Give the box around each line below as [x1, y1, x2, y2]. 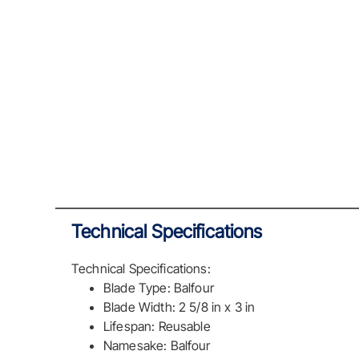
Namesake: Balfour [103, 337, 211, 354]
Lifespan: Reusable [103, 318, 211, 335]
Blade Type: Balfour [103, 280, 214, 296]
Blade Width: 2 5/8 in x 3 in [103, 299, 256, 316]
